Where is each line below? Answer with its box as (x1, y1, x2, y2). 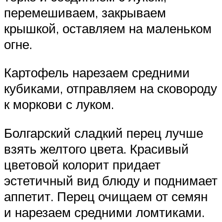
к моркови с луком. (4, 96, 114, 112)
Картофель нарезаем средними (4, 64, 190, 81)
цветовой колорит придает (4, 156, 161, 172)
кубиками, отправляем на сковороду (4, 80, 217, 97)
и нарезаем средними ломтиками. (4, 204, 205, 220)
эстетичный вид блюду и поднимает (4, 172, 218, 188)
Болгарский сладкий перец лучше (4, 124, 203, 141)
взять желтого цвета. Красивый (4, 140, 189, 157)
